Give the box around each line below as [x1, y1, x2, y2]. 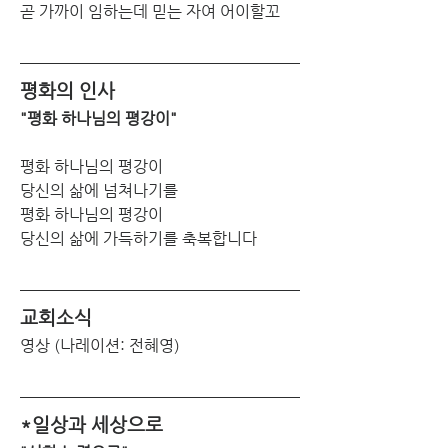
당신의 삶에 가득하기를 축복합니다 [20, 228, 257, 248]
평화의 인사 [20, 79, 115, 101]
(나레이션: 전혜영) [54, 335, 180, 355]
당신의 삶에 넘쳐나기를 [20, 180, 186, 200]
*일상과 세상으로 [20, 413, 163, 435]
